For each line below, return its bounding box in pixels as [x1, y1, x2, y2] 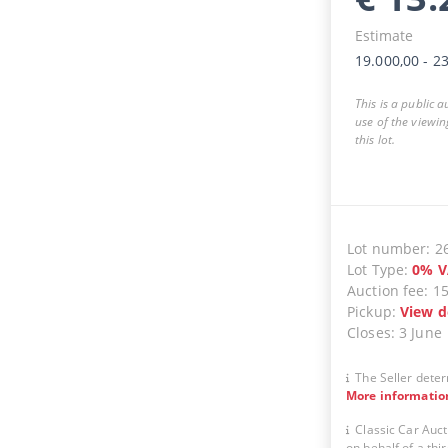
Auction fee [346, 280, 425, 300]
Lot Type [346, 259, 405, 279]
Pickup [346, 301, 392, 321]
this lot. [354, 130, 396, 148]
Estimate [354, 25, 413, 45]
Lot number [346, 238, 427, 258]
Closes [346, 322, 391, 342]
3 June [399, 322, 442, 342]
